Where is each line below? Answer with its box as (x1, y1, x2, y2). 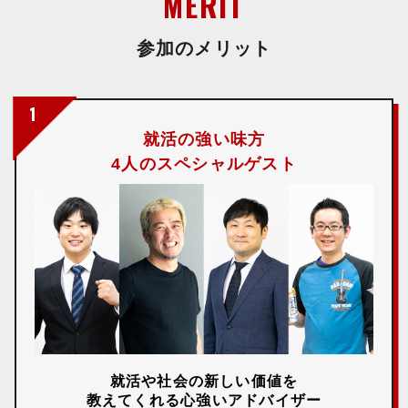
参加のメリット (136, 38, 272, 59)
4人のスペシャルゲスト (111, 155, 297, 174)
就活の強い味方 (142, 130, 266, 149)
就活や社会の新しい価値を (109, 372, 299, 389)
